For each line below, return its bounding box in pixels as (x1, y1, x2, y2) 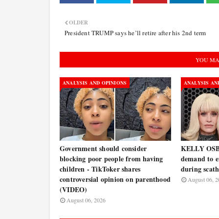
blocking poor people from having (60, 153, 163, 164)
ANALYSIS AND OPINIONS (63, 79, 127, 86)
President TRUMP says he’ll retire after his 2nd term (65, 28, 206, 37)
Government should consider (60, 143, 147, 153)
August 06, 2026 (66, 196, 106, 204)
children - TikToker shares (60, 164, 141, 174)
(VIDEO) (60, 184, 88, 195)
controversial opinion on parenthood (60, 174, 171, 184)
